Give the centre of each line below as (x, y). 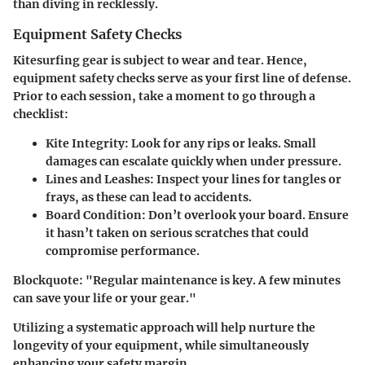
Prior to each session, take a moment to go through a (164, 97)
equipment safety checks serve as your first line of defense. (182, 79)
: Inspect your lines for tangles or (246, 180)
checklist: (41, 114)
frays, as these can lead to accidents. (149, 198)
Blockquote (46, 281)
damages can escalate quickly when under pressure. (193, 162)
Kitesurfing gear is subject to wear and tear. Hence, (160, 61)
